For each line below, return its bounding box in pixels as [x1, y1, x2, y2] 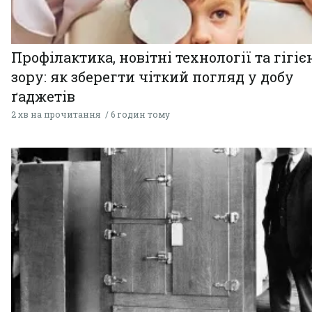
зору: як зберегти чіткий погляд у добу [11, 67, 294, 86]
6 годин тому [111, 108, 170, 120]
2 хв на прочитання [11, 108, 100, 120]
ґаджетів [11, 86, 75, 105]
